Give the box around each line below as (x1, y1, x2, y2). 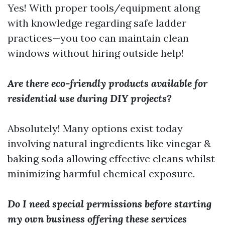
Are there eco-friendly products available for (8, 77, 207, 89)
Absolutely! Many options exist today (8, 122, 183, 135)
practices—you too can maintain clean (8, 32, 189, 44)
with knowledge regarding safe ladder (8, 17, 186, 29)
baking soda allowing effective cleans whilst (8, 152, 215, 165)
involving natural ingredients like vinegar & (8, 137, 211, 150)
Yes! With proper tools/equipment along (8, 2, 200, 14)
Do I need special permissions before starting (8, 197, 211, 210)
